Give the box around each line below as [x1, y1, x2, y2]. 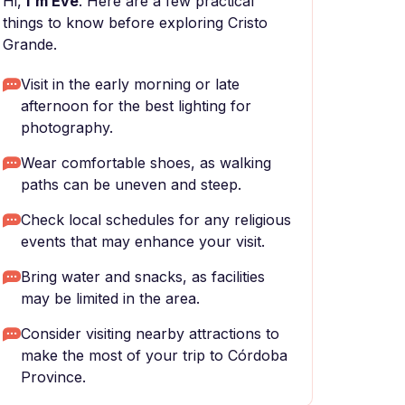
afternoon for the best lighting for [21, 97, 251, 115]
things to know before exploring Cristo [3, 14, 268, 32]
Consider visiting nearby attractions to [21, 325, 279, 343]
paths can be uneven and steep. [21, 175, 241, 193]
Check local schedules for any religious [21, 211, 291, 229]
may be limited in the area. [21, 289, 200, 307]
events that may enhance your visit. [21, 232, 265, 250]
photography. [21, 118, 113, 137]
